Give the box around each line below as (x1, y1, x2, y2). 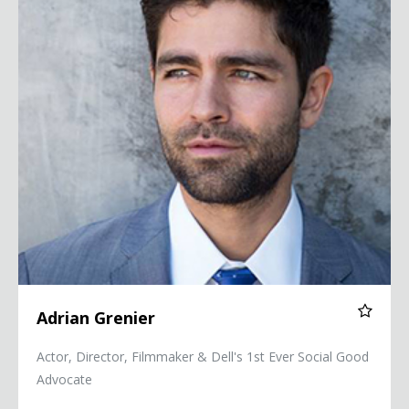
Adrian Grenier (37, 307, 155, 329)
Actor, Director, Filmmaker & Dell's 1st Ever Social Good (37, 348, 369, 365)
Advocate (37, 371, 92, 388)
